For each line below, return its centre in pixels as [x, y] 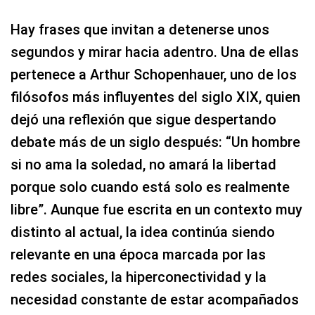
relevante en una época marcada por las [138, 255]
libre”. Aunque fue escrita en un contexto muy [156, 210]
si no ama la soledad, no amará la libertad [143, 165]
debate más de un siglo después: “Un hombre [155, 142]
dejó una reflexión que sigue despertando [143, 120]
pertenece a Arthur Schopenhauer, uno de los [154, 75]
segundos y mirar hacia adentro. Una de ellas [155, 52]
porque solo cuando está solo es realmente [150, 187]
